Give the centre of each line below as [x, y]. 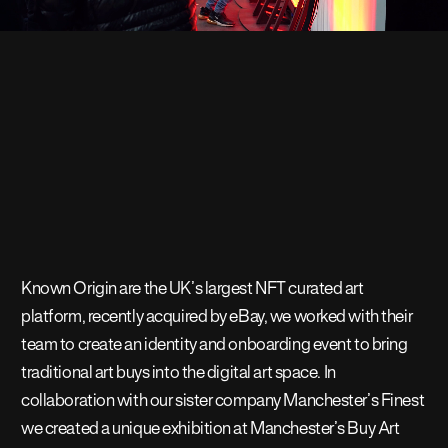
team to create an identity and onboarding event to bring [214, 345]
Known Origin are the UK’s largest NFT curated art [192, 289]
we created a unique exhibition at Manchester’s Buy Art [210, 429]
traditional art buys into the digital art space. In [178, 373]
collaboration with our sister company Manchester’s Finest [223, 401]
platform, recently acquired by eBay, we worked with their [217, 317]
